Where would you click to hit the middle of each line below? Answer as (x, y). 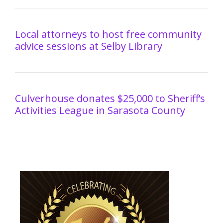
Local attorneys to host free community (108, 34)
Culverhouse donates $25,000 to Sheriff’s (110, 98)
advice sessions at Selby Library (89, 46)
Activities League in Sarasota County (100, 110)
